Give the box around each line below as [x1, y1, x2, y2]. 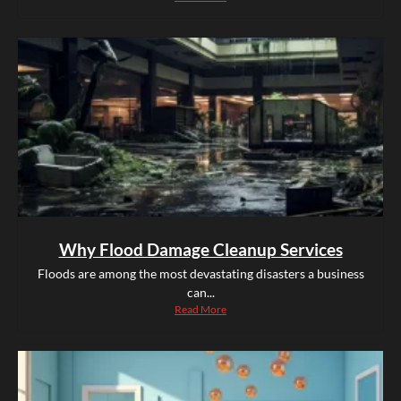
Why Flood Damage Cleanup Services [58, 239, 343, 260]
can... [186, 285, 215, 301]
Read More [175, 303, 226, 317]
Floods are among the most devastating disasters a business [37, 266, 364, 282]
